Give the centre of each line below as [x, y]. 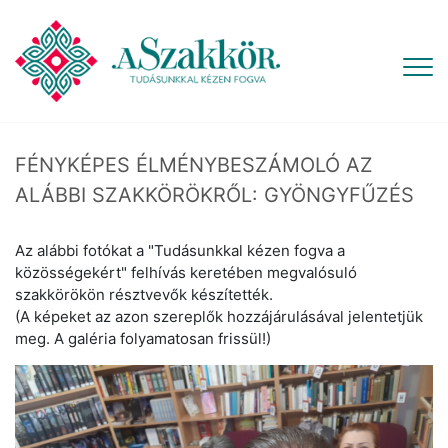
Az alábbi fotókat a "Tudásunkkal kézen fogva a [180, 250]
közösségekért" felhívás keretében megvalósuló [186, 272]
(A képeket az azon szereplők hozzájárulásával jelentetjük [219, 316]
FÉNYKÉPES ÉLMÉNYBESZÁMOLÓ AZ [194, 165]
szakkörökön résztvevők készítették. [144, 294]
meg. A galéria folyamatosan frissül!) [143, 338]
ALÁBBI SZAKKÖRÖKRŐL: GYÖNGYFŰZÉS [214, 195]
